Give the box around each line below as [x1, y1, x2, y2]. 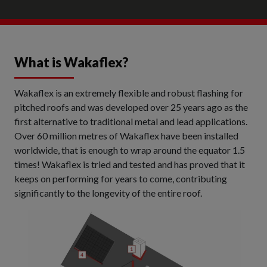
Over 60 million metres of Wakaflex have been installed [14, 130, 238, 141]
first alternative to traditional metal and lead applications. [14, 116, 247, 127]
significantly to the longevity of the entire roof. [14, 187, 202, 198]
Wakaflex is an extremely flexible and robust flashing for [14, 87, 243, 98]
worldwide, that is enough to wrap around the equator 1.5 [14, 144, 245, 156]
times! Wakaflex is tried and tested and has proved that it [14, 159, 245, 170]
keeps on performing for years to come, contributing [14, 173, 227, 184]
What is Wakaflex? [14, 54, 129, 70]
